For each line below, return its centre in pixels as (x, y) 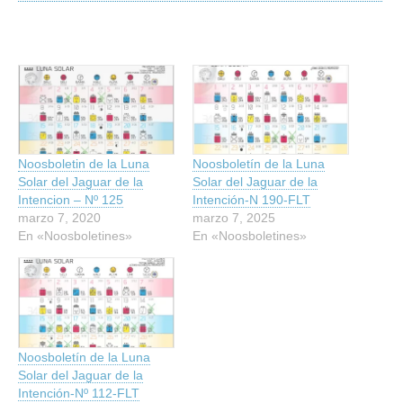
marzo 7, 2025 (234, 218)
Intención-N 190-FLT (251, 200)
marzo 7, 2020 (59, 218)
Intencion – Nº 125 (71, 200)
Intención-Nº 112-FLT (79, 393)
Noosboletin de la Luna (84, 164)
